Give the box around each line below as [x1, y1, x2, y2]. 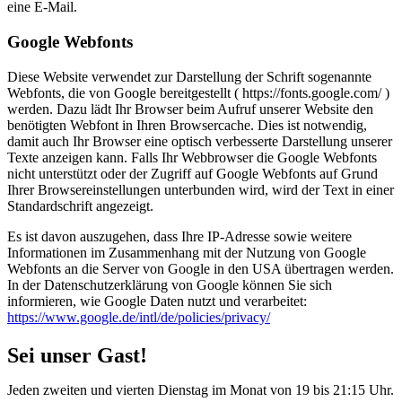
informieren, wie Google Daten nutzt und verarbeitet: [7, 293, 307, 309]
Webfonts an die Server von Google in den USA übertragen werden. [7, 260, 394, 276]
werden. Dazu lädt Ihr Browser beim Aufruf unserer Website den [7, 100, 373, 117]
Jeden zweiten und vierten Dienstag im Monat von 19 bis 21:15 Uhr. [7, 381, 394, 398]
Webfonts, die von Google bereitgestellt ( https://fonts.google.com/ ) [7, 84, 389, 100]
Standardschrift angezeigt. [7, 197, 153, 214]
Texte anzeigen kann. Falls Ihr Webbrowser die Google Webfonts [7, 149, 377, 165]
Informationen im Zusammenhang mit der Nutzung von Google [7, 244, 366, 260]
